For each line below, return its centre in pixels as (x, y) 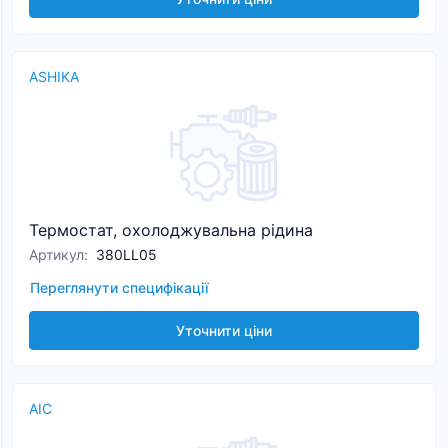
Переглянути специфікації (119, 287)
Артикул (56, 254)
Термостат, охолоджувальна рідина (171, 230)
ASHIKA (54, 76)
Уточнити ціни (224, 330)
